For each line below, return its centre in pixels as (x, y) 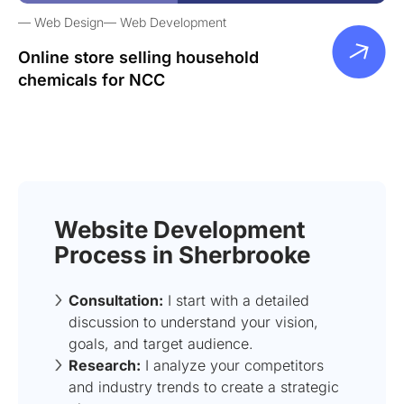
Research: (105, 365)
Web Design (69, 22)
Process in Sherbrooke (182, 254)
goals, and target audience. (161, 343)
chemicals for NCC (92, 79)
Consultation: (116, 300)
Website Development (180, 229)
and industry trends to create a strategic (204, 386)
